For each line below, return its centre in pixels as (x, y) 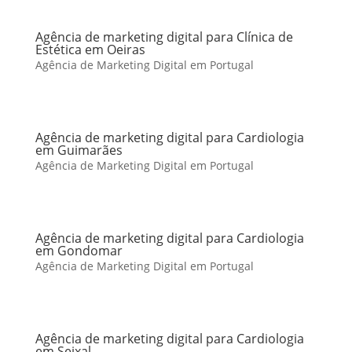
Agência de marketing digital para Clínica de (164, 37)
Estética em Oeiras (90, 49)
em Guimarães (79, 150)
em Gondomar (79, 251)
